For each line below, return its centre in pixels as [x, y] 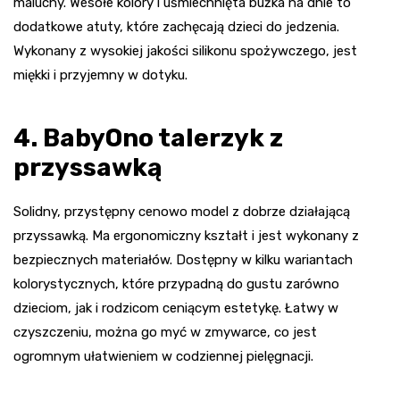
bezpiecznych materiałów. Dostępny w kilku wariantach [183, 260]
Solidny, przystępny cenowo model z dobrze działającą [182, 212]
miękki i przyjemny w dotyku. [100, 75]
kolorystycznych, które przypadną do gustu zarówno [176, 284]
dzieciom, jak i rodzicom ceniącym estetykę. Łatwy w [176, 308]
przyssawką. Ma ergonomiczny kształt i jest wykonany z [186, 236]
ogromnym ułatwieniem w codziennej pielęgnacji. [163, 357]
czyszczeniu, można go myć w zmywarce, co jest [165, 333]
